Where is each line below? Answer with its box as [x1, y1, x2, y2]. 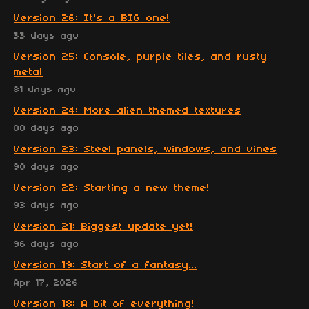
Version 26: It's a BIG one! [14, 12, 170, 24]
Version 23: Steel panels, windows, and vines [14, 143, 277, 155]
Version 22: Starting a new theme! [14, 182, 210, 194]
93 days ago [14, 201, 79, 210]
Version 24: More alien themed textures [14, 105, 241, 117]
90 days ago [14, 162, 79, 172]
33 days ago [14, 31, 79, 41]
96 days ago [14, 239, 79, 249]
